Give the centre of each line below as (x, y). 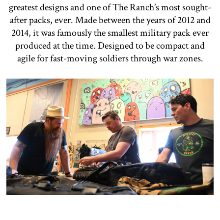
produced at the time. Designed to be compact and (110, 45)
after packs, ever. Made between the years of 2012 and (110, 20)
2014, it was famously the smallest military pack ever (110, 33)
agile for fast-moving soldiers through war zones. (110, 58)
